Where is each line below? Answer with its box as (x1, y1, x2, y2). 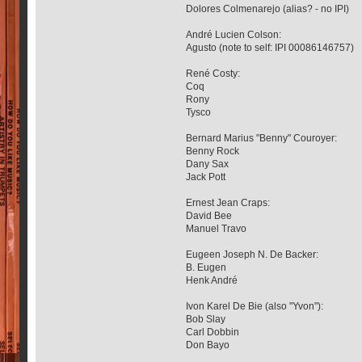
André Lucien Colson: (186, 29, 282, 40)
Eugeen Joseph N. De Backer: (186, 249, 319, 259)
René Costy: (186, 68, 241, 78)
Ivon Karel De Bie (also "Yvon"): (186, 301, 324, 311)
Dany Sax (186, 158, 229, 169)
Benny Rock (186, 145, 240, 156)
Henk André (186, 275, 238, 285)
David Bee (186, 210, 233, 221)
